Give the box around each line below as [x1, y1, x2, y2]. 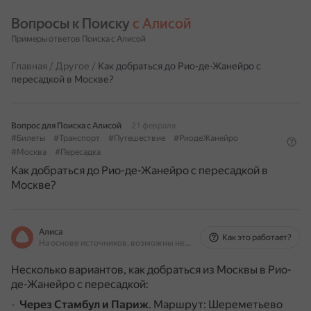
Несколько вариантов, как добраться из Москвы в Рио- [11, 263, 292, 276]
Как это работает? [222, 233, 292, 242]
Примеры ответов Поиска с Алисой [11, 34, 146, 44]
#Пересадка [55, 147, 101, 157]
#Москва [11, 147, 47, 157]
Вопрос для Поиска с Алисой [11, 121, 121, 131]
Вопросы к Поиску [11, 15, 133, 32]
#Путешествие [108, 133, 165, 143]
